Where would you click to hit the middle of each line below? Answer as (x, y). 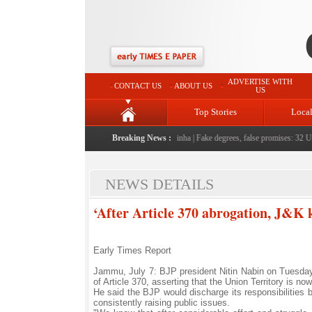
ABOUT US (193, 86)
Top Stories (216, 112)
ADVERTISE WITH (260, 81)
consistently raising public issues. (162, 303)
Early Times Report (132, 250)
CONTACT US (138, 86)
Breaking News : (142, 138)
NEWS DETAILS (159, 184)
